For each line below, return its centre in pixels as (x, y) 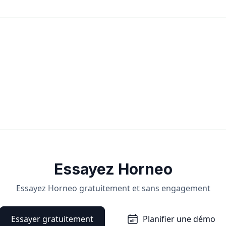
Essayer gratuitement (52, 219)
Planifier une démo (179, 219)
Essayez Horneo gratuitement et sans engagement (113, 188)
